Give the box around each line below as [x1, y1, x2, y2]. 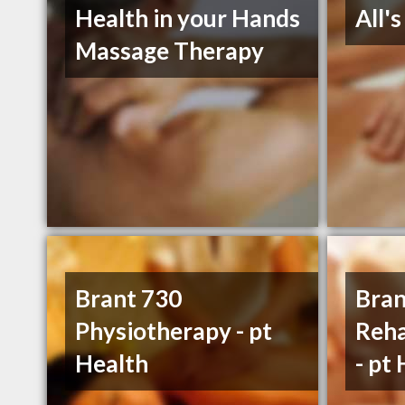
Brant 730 [75, 284, 183, 314]
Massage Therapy [75, 36, 265, 66]
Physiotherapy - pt [75, 316, 273, 346]
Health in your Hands [75, 4, 301, 33]
